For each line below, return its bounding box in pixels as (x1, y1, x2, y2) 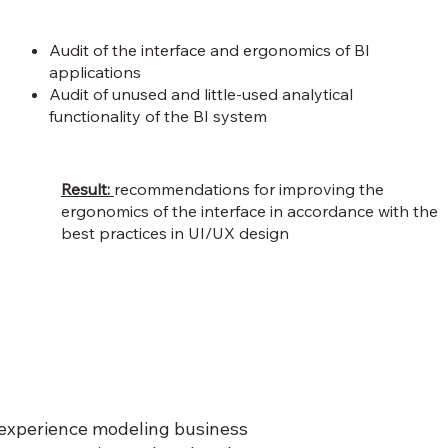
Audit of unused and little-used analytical (48, 84, 353, 105)
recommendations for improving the (113, 179, 384, 200)
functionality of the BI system (48, 106, 267, 127)
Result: (60, 179, 114, 200)
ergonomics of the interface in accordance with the (60, 201, 438, 222)
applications (48, 62, 141, 83)
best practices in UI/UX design (60, 223, 289, 244)
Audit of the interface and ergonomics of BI (48, 40, 370, 61)
